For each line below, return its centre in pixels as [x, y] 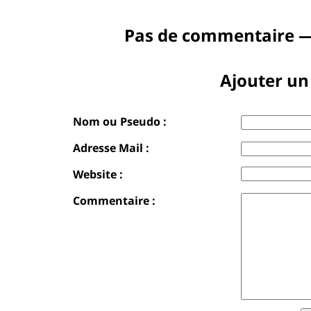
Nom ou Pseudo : [120, 121]
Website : [98, 174]
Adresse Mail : [111, 148]
